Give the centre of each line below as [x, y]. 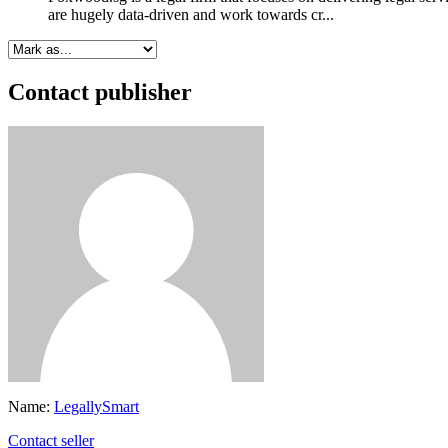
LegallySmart [96, 406]
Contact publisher [100, 92]
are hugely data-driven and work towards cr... [191, 15]
